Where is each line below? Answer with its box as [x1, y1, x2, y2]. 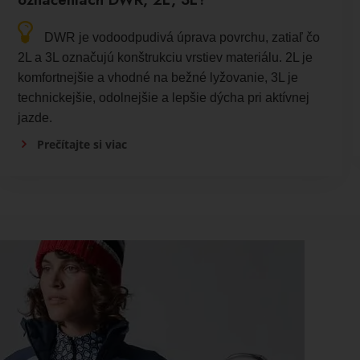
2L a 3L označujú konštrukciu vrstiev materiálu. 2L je [18, 50, 313, 64]
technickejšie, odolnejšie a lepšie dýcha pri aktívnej [18, 90, 310, 104]
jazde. [18, 110, 53, 125]
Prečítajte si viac [37, 136, 128, 152]
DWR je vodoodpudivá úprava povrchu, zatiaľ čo [44, 30, 321, 44]
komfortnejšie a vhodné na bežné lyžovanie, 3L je [18, 70, 299, 84]
